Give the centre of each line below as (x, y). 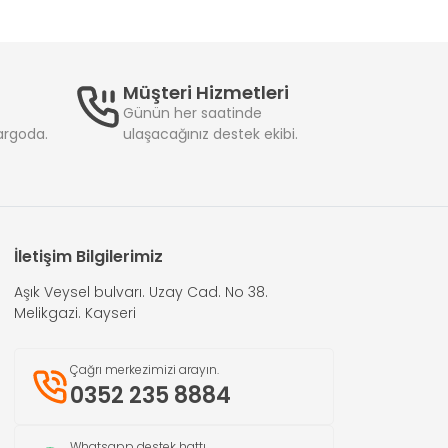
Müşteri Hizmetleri (206, 93)
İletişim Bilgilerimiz (88, 257)
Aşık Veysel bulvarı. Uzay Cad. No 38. (141, 292)
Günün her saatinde (192, 113)
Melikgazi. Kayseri (75, 313)
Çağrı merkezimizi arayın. (144, 370)
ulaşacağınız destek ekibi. (210, 134)
